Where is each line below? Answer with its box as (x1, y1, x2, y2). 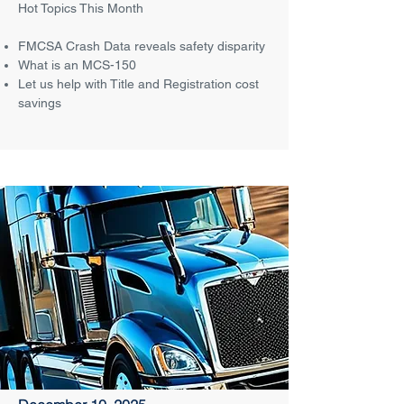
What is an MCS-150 (18, 58, 136, 72)
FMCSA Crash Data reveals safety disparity (18, 39, 265, 53)
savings (18, 96, 61, 110)
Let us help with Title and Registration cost (18, 77, 259, 91)
